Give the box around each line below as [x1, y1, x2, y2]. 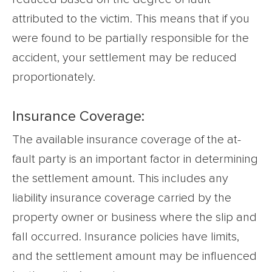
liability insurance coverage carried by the [12, 191, 231, 204]
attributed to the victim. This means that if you [12, 12, 250, 25]
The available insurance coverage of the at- [12, 133, 241, 146]
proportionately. [12, 70, 95, 83]
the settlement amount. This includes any [12, 172, 228, 185]
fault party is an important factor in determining [12, 152, 258, 165]
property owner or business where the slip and [12, 211, 257, 223]
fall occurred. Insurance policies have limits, [12, 230, 239, 243]
